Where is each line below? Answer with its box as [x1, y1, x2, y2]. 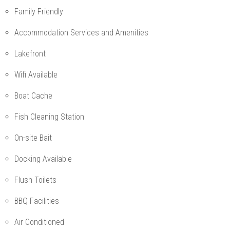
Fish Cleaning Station [14, 112, 84, 122]
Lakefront [14, 49, 46, 59]
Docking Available [14, 154, 72, 164]
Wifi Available [14, 70, 57, 80]
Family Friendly [14, 7, 63, 17]
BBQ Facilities [14, 196, 59, 206]
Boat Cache [14, 91, 52, 101]
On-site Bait [14, 133, 52, 143]
